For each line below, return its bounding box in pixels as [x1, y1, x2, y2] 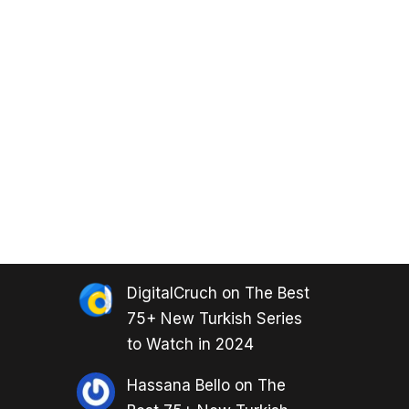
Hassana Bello [126, 376, 230, 395]
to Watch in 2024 [126, 335, 254, 354]
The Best [244, 284, 309, 303]
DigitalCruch [126, 284, 217, 303]
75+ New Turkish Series [126, 309, 302, 329]
